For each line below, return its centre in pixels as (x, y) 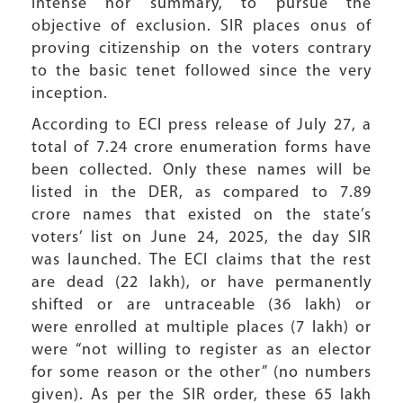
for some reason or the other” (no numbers (201, 373)
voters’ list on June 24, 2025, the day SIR (201, 238)
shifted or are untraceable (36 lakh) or (201, 305)
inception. (70, 94)
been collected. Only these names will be (201, 170)
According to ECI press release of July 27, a (201, 125)
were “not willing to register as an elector (201, 350)
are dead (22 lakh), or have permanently (201, 283)
